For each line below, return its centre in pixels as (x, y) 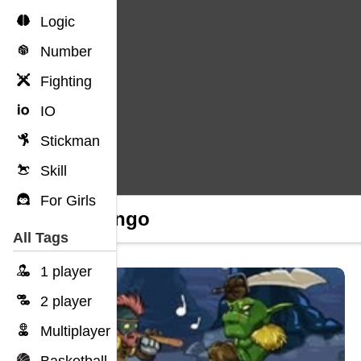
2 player (64, 301)
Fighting (64, 81)
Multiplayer (73, 331)
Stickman (68, 141)
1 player (64, 272)
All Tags (41, 238)
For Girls (66, 201)
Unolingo (108, 219)
